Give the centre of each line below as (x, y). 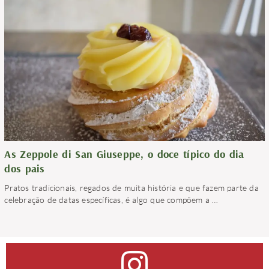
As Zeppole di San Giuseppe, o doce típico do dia (124, 154)
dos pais (25, 168)
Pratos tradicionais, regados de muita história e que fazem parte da (131, 188)
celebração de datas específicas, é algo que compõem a (108, 200)
